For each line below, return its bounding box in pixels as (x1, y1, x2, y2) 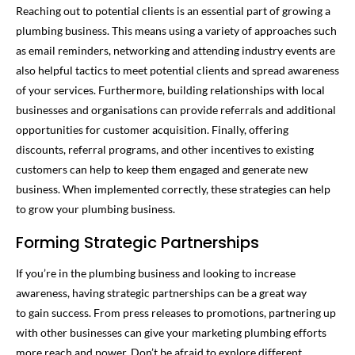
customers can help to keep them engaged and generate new (16, 162, 308, 176)
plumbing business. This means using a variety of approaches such (16, 23, 337, 37)
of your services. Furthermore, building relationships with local (16, 82, 325, 97)
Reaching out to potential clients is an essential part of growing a (16, 3, 330, 17)
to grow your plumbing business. (16, 201, 177, 216)
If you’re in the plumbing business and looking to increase (16, 265, 296, 280)
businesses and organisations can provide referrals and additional (16, 102, 336, 116)
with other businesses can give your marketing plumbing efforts (16, 325, 326, 339)
